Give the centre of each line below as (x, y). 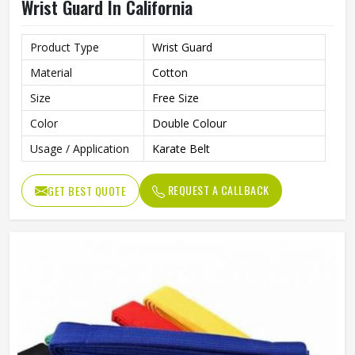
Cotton (170, 73)
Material (51, 73)
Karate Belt (181, 149)
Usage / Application (80, 149)
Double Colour (189, 123)
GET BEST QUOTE (87, 191)
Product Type (65, 47)
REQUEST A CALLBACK (217, 190)
